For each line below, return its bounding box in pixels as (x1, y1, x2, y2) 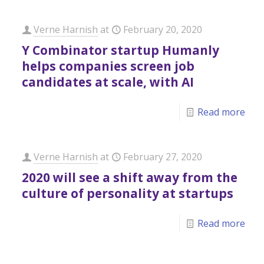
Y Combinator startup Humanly (22, 42, 220, 58)
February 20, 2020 (123, 23, 203, 36)
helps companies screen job (22, 58, 195, 74)
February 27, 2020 (123, 150, 203, 163)
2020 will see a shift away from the (22, 169, 238, 186)
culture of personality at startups (22, 185, 234, 202)
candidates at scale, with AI (22, 74, 194, 90)
